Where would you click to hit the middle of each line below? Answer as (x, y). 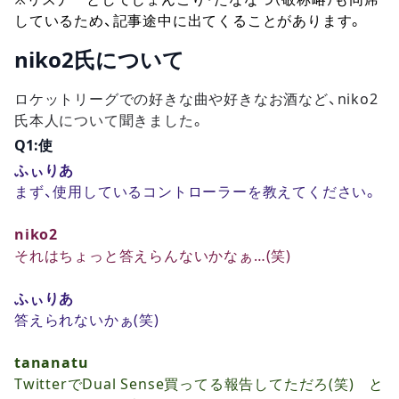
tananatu (52, 362)
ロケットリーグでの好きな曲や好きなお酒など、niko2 (196, 99)
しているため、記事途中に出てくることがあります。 (189, 20)
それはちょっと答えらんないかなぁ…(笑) (153, 256)
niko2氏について (99, 60)
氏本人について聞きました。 (110, 120)
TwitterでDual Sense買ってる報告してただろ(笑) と (199, 384)
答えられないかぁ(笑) (87, 320)
